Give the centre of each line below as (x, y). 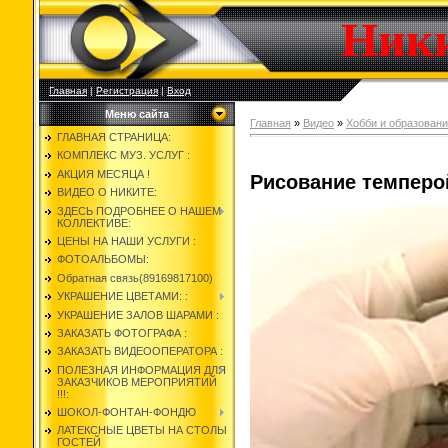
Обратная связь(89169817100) (135, 277)
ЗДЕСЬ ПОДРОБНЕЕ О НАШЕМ (139, 210)
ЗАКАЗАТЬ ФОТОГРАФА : (122, 332)
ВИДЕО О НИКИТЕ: (107, 192)
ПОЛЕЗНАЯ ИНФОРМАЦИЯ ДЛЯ (141, 369)
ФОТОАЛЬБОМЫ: (103, 259)
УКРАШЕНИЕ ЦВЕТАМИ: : (122, 296)
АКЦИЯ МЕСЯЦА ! (103, 173)
